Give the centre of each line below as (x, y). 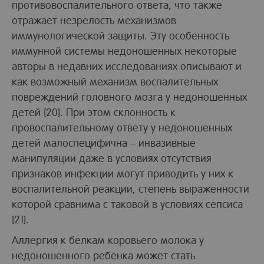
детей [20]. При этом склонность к (94, 111)
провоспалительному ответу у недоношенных (122, 127)
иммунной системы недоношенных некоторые (124, 50)
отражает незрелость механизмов (94, 19)
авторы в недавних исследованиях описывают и (127, 65)
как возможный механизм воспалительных (115, 81)
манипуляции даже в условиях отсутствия (112, 157)
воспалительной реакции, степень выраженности (131, 188)
